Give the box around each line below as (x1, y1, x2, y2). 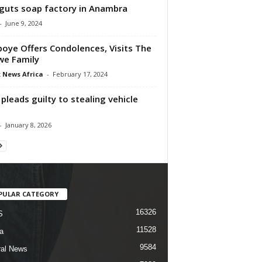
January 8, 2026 (5, 120, 51, 129)
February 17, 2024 (52, 69, 108, 78)
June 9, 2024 (5, 18, 42, 27)
